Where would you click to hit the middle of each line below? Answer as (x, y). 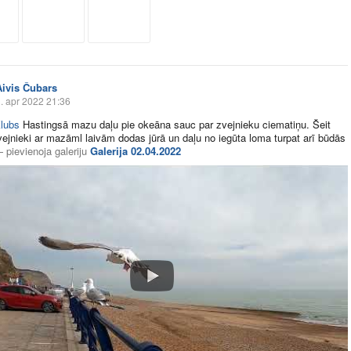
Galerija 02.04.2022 (136, 151)
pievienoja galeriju (47, 151)
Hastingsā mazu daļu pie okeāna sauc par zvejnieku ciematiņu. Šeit (175, 124)
